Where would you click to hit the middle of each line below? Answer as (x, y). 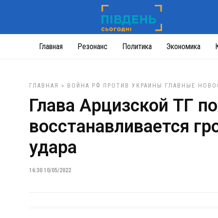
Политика (137, 46)
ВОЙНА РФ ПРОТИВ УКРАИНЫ (115, 86)
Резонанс (92, 46)
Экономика (183, 46)
